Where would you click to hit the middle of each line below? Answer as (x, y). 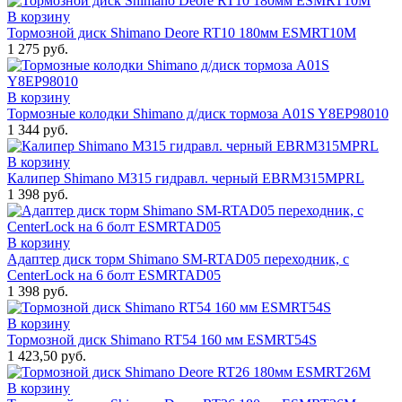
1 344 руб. (38, 130)
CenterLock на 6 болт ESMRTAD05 (114, 275)
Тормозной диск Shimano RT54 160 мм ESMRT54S (162, 340)
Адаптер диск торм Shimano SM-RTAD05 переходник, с (178, 259)
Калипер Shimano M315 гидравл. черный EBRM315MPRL (186, 179)
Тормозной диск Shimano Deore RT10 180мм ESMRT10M (182, 33)
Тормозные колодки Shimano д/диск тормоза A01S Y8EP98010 (198, 114)
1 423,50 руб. (47, 356)
